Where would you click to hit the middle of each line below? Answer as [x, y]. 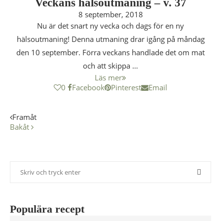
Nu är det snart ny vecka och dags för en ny [110, 26]
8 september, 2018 [110, 14]
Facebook [88, 87]
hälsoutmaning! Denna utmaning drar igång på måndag [110, 39]
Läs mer [108, 77]
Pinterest [126, 87]
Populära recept [47, 209]
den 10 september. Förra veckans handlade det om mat [110, 52]
